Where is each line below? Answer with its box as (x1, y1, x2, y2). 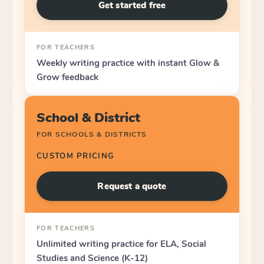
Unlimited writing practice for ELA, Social (37, 238, 206, 250)
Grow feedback (37, 71, 98, 83)
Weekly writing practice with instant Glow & (37, 57, 219, 69)
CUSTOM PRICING (37, 151, 115, 161)
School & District (37, 109, 140, 127)
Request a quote (97, 180, 167, 192)
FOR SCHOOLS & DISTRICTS (37, 130, 147, 139)
